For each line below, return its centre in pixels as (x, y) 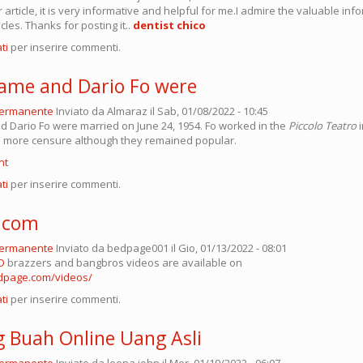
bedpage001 (138, 248)
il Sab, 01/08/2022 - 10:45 (208, 111)
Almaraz (127, 111)
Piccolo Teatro (322, 125)
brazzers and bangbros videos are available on (124, 262)
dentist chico (168, 25)
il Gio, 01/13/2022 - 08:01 (228, 248)
